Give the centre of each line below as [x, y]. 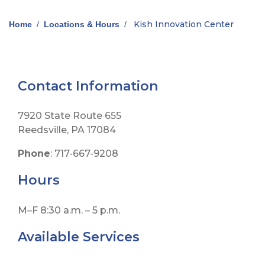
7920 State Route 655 [70, 116]
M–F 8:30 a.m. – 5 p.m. [69, 210]
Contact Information [88, 86]
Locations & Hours [82, 24]
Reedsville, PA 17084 [67, 130]
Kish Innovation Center [182, 24]
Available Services [79, 237]
